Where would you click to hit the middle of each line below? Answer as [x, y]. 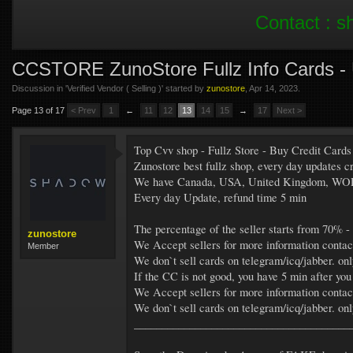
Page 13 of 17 [38, 110]
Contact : [295, 22]
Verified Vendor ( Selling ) [114, 88]
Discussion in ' [39, 88]
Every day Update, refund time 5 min [220, 197]
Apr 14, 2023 [273, 88]
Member [43, 246]
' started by [184, 88]
